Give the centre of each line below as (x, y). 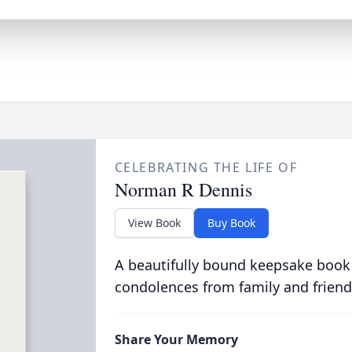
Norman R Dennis (183, 189)
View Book (154, 223)
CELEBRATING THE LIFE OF (206, 167)
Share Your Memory (176, 339)
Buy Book (231, 223)
